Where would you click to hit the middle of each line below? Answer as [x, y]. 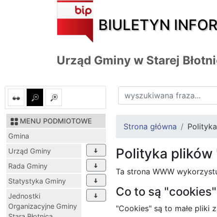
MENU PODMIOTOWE [56, 121]
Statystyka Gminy [37, 181]
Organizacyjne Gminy [43, 206]
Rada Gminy [28, 166]
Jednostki [24, 196]
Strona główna [150, 126]
